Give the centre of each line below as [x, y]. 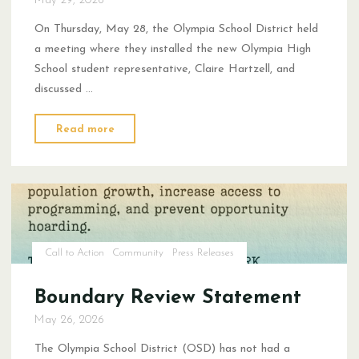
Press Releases [204, 252]
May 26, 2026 [70, 320]
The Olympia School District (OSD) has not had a [163, 349]
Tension [138, 147]
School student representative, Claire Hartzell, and [165, 69]
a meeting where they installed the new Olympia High [173, 49]
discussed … [64, 89]
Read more [86, 129]
